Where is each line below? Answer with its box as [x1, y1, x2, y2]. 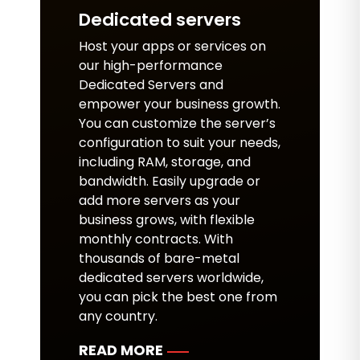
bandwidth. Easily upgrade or [79, 172, 260, 190]
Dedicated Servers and [79, 76, 223, 94]
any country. [79, 307, 157, 325]
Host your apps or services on [79, 37, 266, 55]
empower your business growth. [79, 95, 280, 113]
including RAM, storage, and [79, 153, 251, 171]
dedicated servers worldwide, [79, 268, 264, 287]
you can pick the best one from [79, 288, 277, 306]
